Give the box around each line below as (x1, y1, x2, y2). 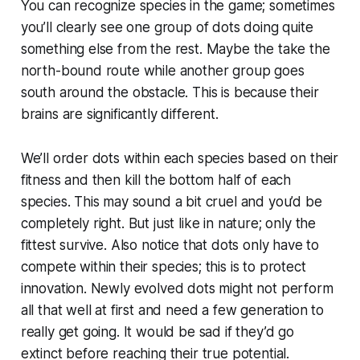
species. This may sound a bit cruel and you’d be (20, 193, 322, 210)
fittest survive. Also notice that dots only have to (20, 236, 320, 253)
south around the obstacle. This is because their (20, 84, 319, 100)
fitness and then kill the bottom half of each (20, 171, 292, 188)
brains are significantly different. (20, 105, 219, 122)
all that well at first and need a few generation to (20, 301, 325, 318)
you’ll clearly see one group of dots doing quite (20, 18, 313, 35)
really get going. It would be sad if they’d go (20, 323, 294, 340)
